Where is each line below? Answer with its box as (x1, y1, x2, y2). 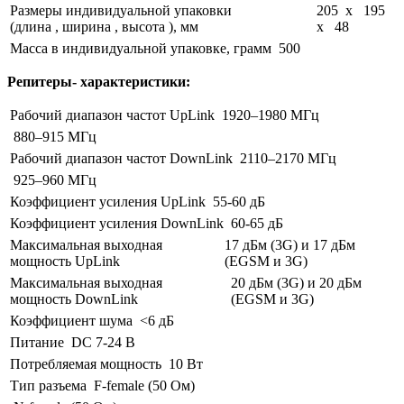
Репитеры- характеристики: (7, 73, 190, 89)
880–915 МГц (14, 128, 96, 144)
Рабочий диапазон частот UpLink (10, 106, 215, 123)
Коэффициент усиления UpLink (10, 193, 206, 209)
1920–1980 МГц (222, 106, 319, 123)
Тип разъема (10, 377, 87, 393)
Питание (10, 334, 64, 350)
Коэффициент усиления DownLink (10, 215, 224, 231)
